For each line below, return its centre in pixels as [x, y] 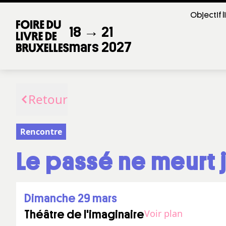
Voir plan [163, 213]
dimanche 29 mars [74, 198]
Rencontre [41, 132]
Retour [48, 99]
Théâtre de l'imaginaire [84, 214]
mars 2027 [100, 47]
